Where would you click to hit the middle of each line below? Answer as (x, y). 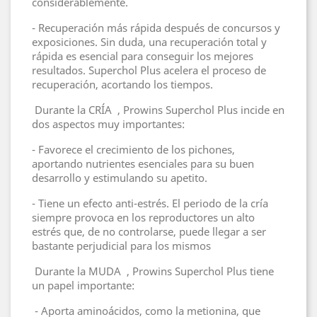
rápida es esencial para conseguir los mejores (143, 56)
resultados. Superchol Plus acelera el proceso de (149, 70)
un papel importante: (83, 286)
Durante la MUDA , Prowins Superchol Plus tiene (153, 271)
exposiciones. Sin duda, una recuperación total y (149, 42)
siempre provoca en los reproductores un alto (143, 218)
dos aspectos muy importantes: (108, 124)
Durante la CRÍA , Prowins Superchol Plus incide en (158, 110)
